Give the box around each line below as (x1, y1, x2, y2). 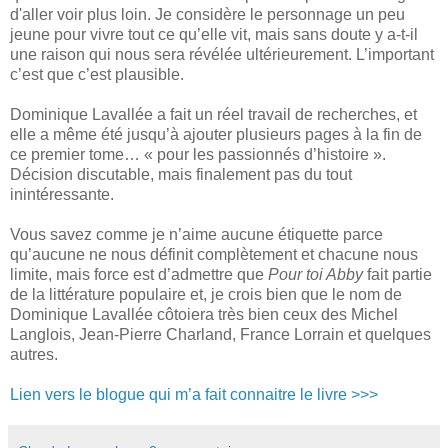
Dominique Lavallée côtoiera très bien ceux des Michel (10, 305, 398, 323)
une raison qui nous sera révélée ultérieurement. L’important (10, 45, 434, 63)
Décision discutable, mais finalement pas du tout (10, 165, 352, 183)
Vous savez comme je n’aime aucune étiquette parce (10, 225, 383, 243)
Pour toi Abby (268, 265, 363, 283)
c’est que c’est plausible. (10, 65, 184, 83)
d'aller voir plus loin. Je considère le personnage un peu (10, 5, 405, 23)
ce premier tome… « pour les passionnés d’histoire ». (10, 145, 386, 163)
